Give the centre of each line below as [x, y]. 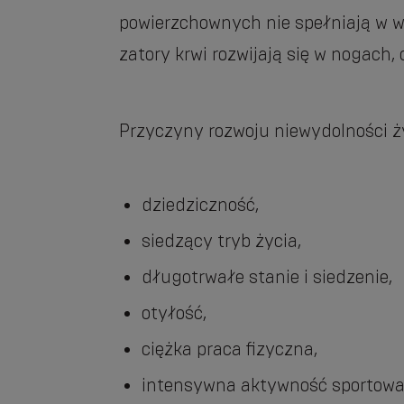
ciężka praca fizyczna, [230, 349]
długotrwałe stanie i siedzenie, [267, 277]
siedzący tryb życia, [221, 241]
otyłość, [174, 313]
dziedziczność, [200, 205]
